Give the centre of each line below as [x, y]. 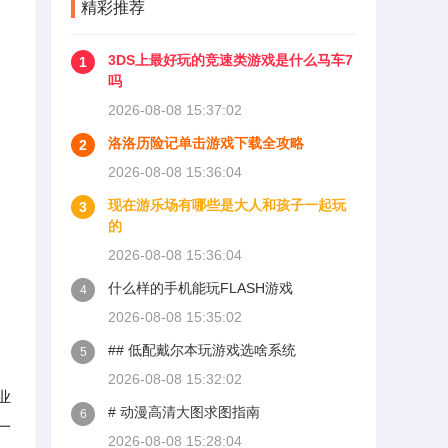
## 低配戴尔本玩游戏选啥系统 [202, 350]
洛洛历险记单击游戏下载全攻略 [206, 143]
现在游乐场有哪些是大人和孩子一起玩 [227, 205]
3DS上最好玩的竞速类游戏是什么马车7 [230, 60]
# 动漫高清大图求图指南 [184, 412]
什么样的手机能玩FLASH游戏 [200, 288]
